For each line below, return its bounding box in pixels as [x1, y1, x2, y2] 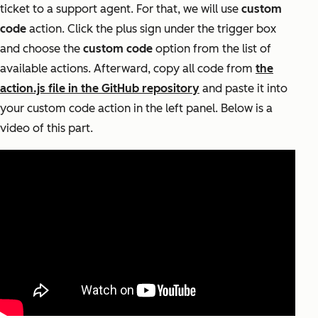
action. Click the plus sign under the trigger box [26, 22, 276, 36]
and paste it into [199, 82, 287, 96]
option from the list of [153, 42, 271, 56]
